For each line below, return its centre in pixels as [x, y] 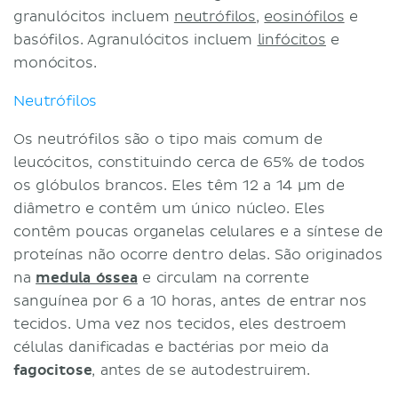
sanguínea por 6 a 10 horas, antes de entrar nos [190, 301]
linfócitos [291, 40]
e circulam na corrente [223, 278]
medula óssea [87, 278]
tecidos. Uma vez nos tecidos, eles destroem [180, 324]
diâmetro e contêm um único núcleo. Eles [169, 208]
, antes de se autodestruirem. [201, 370]
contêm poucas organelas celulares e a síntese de [198, 231]
